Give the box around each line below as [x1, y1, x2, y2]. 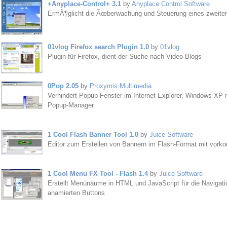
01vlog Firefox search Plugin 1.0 [47, 43, 149, 51]
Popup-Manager [47, 101, 94, 109]
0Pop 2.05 [47, 82, 79, 90]
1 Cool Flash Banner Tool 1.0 [47, 131, 138, 138]
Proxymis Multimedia [89, 82, 152, 90]
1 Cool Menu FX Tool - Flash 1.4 [47, 170, 148, 177]
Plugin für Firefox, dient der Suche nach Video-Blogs [47, 53, 202, 60]
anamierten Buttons [47, 189, 105, 197]
